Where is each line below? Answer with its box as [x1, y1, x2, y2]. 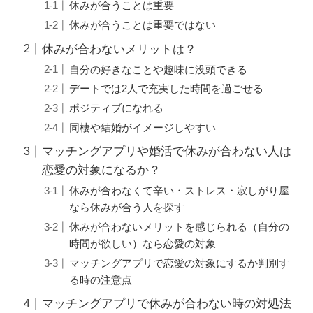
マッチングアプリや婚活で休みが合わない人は [42, 145, 292, 159]
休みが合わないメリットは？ [42, 42, 197, 56]
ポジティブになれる [68, 102, 163, 115]
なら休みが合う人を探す [68, 201, 184, 214]
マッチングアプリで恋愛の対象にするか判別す [68, 256, 289, 269]
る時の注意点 [68, 273, 132, 286]
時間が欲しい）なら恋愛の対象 [68, 238, 216, 250]
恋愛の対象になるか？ [42, 163, 161, 177]
